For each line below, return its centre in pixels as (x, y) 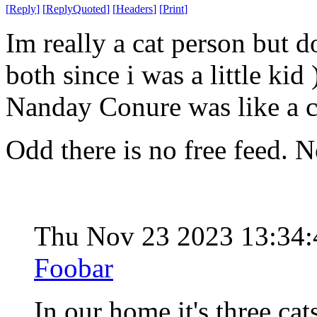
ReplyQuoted (76, 8)
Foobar (74, 267)
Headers (134, 8)
